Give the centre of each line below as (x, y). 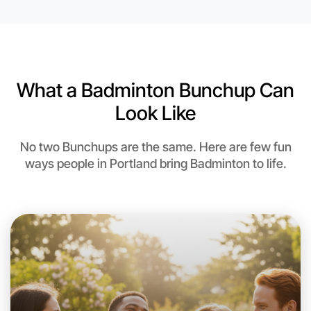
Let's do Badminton (99, 288)
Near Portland (77, 21)
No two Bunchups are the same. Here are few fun (155, 147)
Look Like (155, 114)
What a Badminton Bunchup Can (155, 91)
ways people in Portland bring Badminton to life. (155, 164)
